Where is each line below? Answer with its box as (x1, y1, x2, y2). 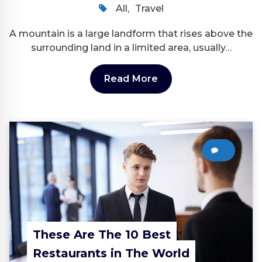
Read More (104, 73, 158, 85)
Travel (135, 3, 164, 15)
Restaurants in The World (33, 246, 189, 260)
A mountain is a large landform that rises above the (9, 28, 253, 40)
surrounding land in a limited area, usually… (30, 42, 232, 54)
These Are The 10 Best (33, 227, 171, 242)
